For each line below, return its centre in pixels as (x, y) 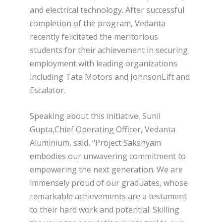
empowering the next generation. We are (106, 170)
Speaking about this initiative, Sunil (95, 116)
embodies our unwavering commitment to (108, 156)
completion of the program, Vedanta (98, 23)
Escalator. (48, 90)
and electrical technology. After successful (107, 10)
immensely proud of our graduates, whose (109, 183)
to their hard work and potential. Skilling (105, 210)
